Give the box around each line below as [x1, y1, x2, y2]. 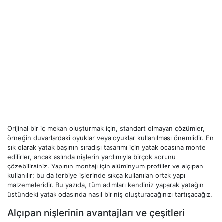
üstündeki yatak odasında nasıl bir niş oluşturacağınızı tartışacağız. [7, 190, 212, 198]
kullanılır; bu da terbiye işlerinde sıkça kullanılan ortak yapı [7, 171, 185, 179]
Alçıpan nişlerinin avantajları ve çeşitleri [7, 207, 185, 219]
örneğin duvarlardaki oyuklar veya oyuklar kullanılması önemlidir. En [7, 134, 214, 142]
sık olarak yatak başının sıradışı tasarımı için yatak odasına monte [7, 143, 206, 151]
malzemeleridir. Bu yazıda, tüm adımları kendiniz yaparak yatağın [7, 181, 204, 189]
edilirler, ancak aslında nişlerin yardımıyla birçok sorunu [7, 153, 176, 161]
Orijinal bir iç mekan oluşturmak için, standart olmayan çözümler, [7, 124, 205, 132]
